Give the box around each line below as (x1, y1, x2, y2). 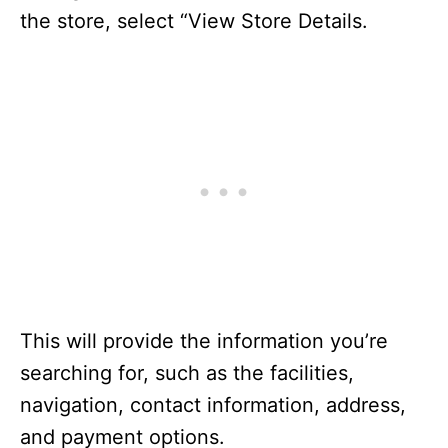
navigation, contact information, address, (20, 392, 406, 417)
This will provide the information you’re (20, 328, 388, 353)
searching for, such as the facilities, (20, 360, 354, 385)
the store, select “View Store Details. (20, 8, 368, 33)
